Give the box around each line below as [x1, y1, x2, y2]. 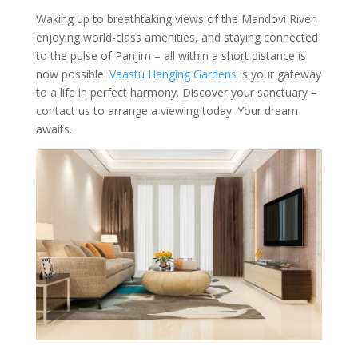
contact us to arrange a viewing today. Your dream [35, 103, 298, 118]
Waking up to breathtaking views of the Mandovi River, [35, 11, 318, 26]
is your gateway [236, 66, 321, 82]
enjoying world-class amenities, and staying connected [35, 30, 318, 45]
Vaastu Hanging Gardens [109, 66, 237, 82]
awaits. [35, 121, 72, 137]
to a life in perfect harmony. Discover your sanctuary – [35, 85, 317, 100]
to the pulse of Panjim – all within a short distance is [35, 48, 306, 63]
